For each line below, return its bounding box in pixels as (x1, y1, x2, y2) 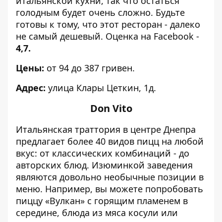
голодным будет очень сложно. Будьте (16, 6, 185, 18)
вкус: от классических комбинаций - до (16, 147, 189, 159)
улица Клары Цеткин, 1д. (46, 82, 156, 94)
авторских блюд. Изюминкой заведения (16, 159, 193, 171)
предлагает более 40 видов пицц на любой (16, 135, 204, 147)
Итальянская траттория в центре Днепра (16, 123, 196, 135)
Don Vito (90, 102, 132, 115)
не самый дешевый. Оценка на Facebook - (16, 30, 199, 42)
